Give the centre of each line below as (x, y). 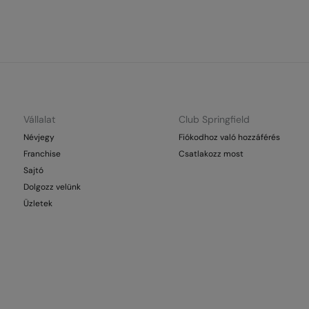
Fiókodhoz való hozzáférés (230, 137)
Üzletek (38, 203)
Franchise (42, 154)
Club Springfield (215, 119)
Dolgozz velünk (52, 187)
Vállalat (40, 119)
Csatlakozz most (211, 154)
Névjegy (39, 137)
